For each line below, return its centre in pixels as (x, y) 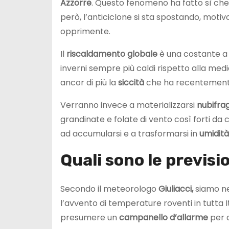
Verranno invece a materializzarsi (129, 105)
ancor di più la (89, 82)
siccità (131, 82)
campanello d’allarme (164, 217)
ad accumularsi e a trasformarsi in (130, 133)
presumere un (90, 217)
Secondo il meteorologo (109, 189)
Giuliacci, (177, 189)
